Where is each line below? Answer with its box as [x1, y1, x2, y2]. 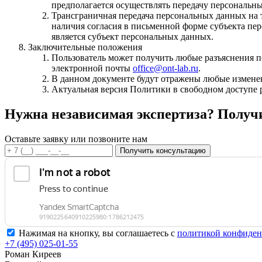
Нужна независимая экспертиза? [5, 106, 218, 122]
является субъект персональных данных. [51, 31, 213, 42]
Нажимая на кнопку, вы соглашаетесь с [19, 227, 177, 238]
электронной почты [51, 63, 133, 73]
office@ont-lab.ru [133, 63, 198, 73]
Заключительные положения [28, 42, 142, 52]
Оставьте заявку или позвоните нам [5, 133, 147, 144]
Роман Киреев [5, 249, 61, 259]
